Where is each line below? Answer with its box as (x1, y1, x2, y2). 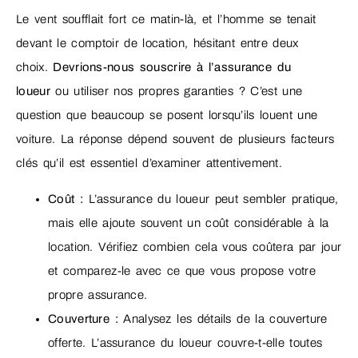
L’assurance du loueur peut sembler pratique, (83, 192, 339, 205)
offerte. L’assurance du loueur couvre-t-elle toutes (48, 336, 323, 349)
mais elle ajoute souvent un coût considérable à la (48, 216, 329, 229)
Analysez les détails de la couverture (117, 312, 328, 325)
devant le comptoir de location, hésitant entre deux (16, 37, 299, 50)
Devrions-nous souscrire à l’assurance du (53, 61, 292, 74)
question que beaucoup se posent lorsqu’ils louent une (16, 109, 318, 122)
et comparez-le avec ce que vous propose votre (48, 264, 316, 277)
